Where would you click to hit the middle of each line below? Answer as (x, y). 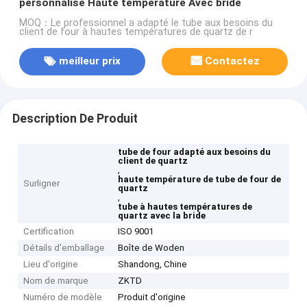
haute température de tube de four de (200, 180)
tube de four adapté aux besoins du (195, 152)
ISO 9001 (136, 232)
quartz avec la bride (162, 216)
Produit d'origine (152, 297)
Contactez (233, 61)
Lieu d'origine (51, 265)
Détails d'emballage (64, 248)
